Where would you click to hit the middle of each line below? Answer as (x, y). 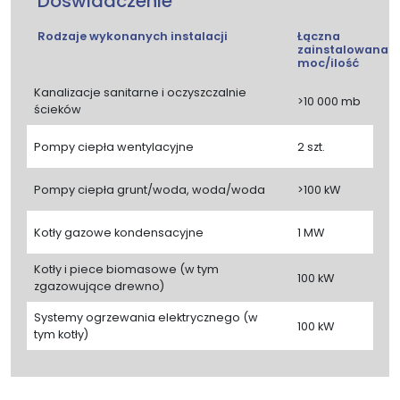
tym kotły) (61, 335)
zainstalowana (343, 50)
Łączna (319, 37)
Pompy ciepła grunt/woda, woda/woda (150, 189)
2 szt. (311, 146)
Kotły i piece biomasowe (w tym (126, 270)
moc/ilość (328, 63)
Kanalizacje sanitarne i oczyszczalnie (140, 93)
